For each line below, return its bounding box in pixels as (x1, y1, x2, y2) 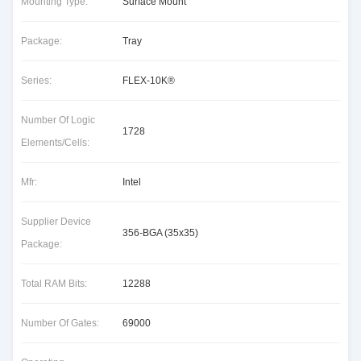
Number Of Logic (21, 114, 95, 126)
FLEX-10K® (122, 75, 175, 86)
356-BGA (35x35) (122, 227, 198, 239)
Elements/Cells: (21, 137, 89, 148)
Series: (21, 75, 52, 86)
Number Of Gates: (21, 317, 99, 329)
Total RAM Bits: (21, 278, 87, 289)
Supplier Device (21, 216, 91, 227)
